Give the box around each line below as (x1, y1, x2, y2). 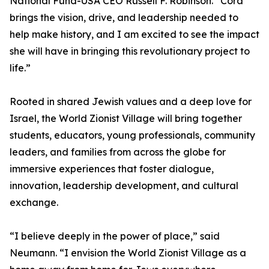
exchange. (10, 196, 58, 209)
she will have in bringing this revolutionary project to (10, 45, 250, 58)
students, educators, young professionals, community (10, 129, 255, 142)
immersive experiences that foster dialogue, (10, 163, 214, 175)
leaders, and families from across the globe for (10, 146, 226, 159)
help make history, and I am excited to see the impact (10, 28, 259, 41)
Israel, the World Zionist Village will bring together (10, 112, 242, 125)
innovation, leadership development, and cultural (10, 180, 238, 192)
